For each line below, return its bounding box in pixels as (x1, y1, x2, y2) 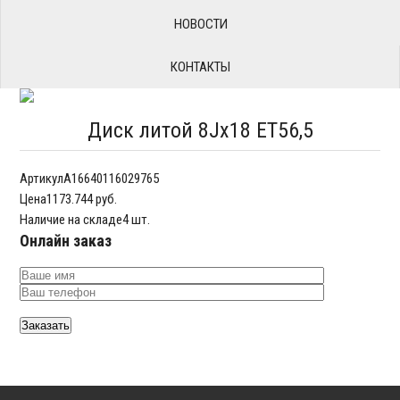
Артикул (20, 171, 64, 187)
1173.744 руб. (46, 191, 118, 207)
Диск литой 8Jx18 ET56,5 (87, 118, 313, 143)
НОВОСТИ (173, 16, 228, 32)
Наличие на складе (20, 212, 123, 228)
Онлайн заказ (20, 231, 112, 250)
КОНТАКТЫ (170, 59, 230, 75)
